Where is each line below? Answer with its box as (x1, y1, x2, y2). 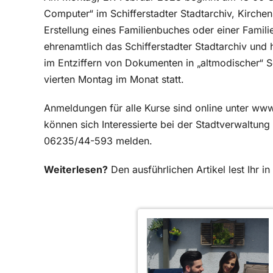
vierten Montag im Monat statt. (44, 73, 184, 85)
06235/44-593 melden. (44, 135, 152, 147)
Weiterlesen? (44, 163, 108, 175)
